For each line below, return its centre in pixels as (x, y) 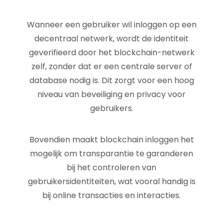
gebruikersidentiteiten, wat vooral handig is (111, 181)
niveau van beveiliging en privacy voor (111, 94)
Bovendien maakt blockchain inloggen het (111, 140)
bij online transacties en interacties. (111, 195)
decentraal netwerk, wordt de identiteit (111, 39)
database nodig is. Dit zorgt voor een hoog (111, 80)
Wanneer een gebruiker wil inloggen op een (111, 25)
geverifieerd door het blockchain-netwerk (111, 53)
